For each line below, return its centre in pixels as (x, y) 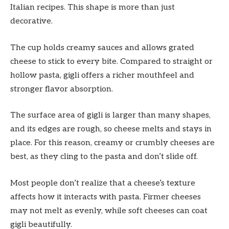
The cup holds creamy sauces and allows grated (102, 48)
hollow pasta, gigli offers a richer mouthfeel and (102, 75)
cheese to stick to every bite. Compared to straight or (111, 61)
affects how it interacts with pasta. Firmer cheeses (106, 197)
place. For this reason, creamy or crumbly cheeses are (112, 143)
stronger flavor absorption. (62, 89)
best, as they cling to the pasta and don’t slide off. (104, 157)
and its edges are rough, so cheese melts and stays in (111, 129)
